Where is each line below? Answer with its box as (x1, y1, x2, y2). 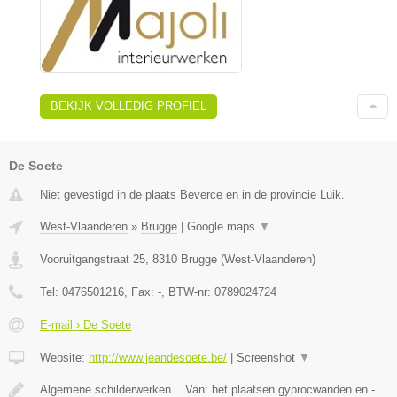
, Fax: (124, 285, 158, 300)
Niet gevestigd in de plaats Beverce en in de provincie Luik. (40, 188, 345, 202)
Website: (40, 351, 89, 365)
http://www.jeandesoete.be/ (89, 351, 227, 365)
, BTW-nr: (161, 285, 214, 300)
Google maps (187, 220, 259, 234)
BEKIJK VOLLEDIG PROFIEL (51, 99, 206, 113)
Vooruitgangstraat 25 (40, 253, 145, 267)
